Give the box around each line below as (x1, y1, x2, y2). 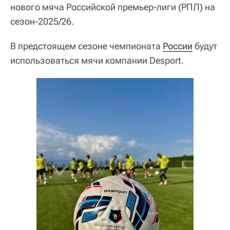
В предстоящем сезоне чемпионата (10, 40, 163, 51)
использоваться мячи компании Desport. (10, 54, 184, 66)
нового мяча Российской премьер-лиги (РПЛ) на (10, 1, 215, 12)
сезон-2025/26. (10, 15, 74, 27)
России (163, 40, 193, 51)
